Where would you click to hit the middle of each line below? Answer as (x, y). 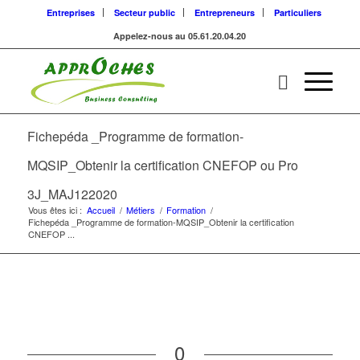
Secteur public (144, 12)
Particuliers (297, 12)
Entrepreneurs (224, 12)
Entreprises (70, 12)
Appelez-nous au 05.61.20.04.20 (180, 36)
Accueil (100, 210)
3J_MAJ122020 (72, 194)
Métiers (140, 210)
